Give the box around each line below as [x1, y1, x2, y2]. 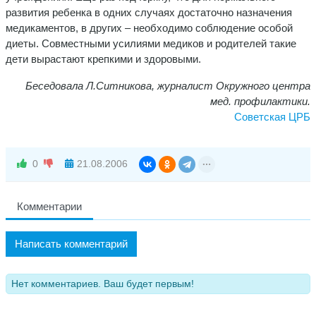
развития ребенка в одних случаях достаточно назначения [6, 6, 292, 18]
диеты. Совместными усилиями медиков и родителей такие [6, 37, 296, 49]
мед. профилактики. [210, 95, 310, 107]
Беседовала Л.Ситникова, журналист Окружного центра [25, 79, 310, 92]
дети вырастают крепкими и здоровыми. [6, 52, 201, 65]
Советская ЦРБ [234, 110, 310, 123]
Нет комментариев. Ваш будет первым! [11, 278, 194, 289]
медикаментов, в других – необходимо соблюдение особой [6, 21, 293, 34]
